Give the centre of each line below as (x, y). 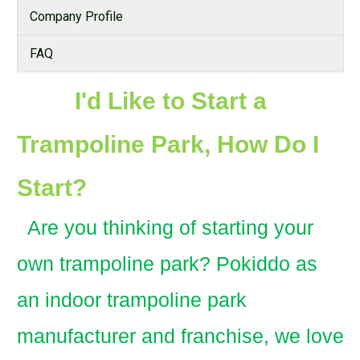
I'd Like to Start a (142, 101)
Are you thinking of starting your (165, 227)
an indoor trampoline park (132, 300)
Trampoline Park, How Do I (168, 144)
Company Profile (76, 16)
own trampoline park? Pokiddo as (167, 264)
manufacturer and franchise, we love (180, 336)
